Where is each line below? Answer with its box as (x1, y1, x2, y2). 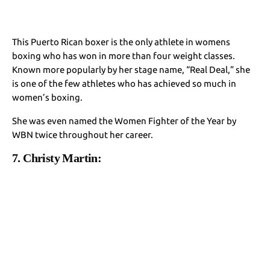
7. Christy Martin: (12, 151, 107, 165)
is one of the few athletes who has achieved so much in (12, 78, 237, 89)
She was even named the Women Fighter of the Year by (12, 115, 237, 126)
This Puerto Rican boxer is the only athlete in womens (12, 36, 231, 47)
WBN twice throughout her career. (12, 129, 154, 140)
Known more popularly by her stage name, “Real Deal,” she (12, 64, 251, 75)
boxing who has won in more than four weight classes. (12, 50, 236, 61)
